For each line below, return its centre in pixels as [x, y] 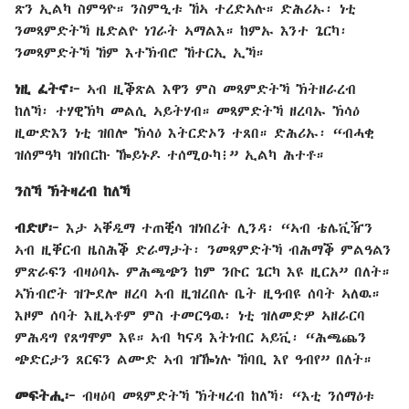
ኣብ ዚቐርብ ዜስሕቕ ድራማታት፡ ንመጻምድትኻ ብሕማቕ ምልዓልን [203, 249]
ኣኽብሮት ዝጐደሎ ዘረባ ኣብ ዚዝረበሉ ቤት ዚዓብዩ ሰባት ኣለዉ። [197, 293]
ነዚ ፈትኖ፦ [51, 89]
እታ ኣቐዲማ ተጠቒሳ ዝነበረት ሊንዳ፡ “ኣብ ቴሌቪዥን [219, 227]
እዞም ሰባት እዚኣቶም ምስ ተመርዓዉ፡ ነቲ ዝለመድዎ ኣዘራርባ [190, 315]
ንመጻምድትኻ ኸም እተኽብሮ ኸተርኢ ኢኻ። [139, 52]
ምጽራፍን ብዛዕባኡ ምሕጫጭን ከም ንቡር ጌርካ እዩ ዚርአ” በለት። [202, 271]
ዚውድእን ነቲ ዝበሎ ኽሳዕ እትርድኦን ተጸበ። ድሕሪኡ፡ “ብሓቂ [194, 132]
